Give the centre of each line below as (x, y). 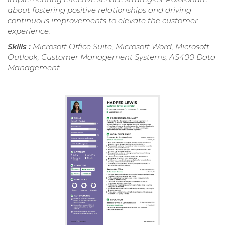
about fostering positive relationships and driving (99, 10)
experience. (29, 31)
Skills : (20, 47)
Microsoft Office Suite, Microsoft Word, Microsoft (121, 47)
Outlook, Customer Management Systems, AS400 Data (111, 57)
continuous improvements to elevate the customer (103, 21)
